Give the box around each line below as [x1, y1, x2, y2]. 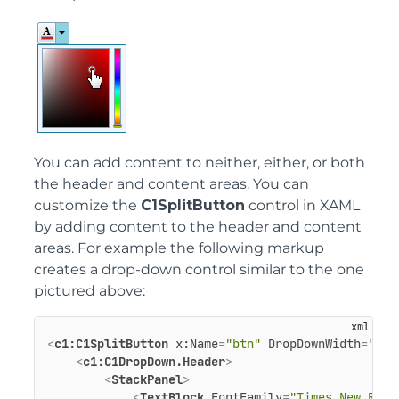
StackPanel [110, 371, 183, 388]
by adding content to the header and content [34, 217, 362, 235]
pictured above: [34, 281, 145, 299]
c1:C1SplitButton [53, 336, 168, 353]
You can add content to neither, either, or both [34, 153, 365, 171]
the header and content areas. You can [34, 175, 309, 192]
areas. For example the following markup [34, 239, 324, 256]
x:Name [175, 336, 218, 353]
